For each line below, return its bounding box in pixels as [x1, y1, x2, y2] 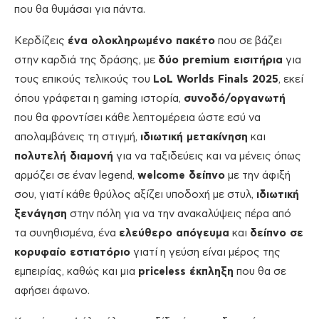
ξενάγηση [14, 209, 67, 220]
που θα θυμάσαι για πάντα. [14, 4, 145, 16]
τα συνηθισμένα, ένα [14, 228, 119, 239]
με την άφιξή [225, 170, 291, 182]
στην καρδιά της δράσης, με [14, 55, 158, 66]
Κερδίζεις [14, 36, 68, 47]
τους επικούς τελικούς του [14, 74, 153, 85]
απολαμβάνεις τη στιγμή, [14, 132, 140, 143]
